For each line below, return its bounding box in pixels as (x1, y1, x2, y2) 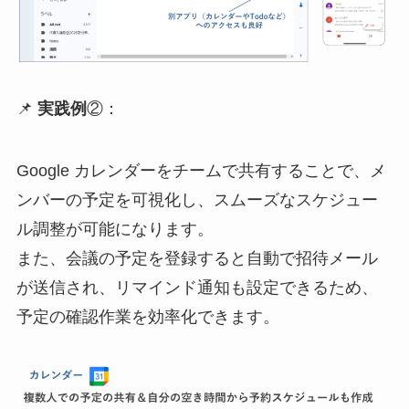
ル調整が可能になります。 (16, 220, 214, 239)
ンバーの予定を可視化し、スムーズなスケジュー (16, 191, 378, 210)
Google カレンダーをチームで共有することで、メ (16, 162, 386, 181)
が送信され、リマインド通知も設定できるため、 (16, 278, 378, 298)
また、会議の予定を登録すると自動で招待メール (16, 249, 378, 268)
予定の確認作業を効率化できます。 (16, 308, 279, 327)
